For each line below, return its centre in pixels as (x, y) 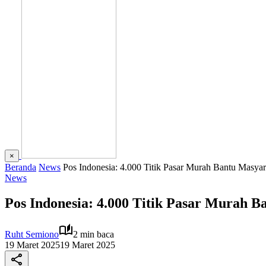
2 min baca (94, 234)
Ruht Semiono (32, 234)
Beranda (20, 167)
